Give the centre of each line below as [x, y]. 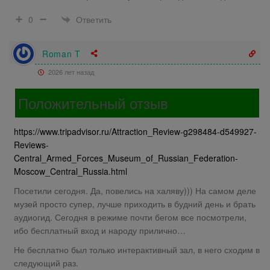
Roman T [61, 53]
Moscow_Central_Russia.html [71, 171]
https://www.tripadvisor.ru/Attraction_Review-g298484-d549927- [135, 132]
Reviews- [31, 145]
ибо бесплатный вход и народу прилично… [100, 231]
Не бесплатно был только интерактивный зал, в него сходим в [137, 250]
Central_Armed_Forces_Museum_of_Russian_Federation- [126, 158]
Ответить [94, 19]
